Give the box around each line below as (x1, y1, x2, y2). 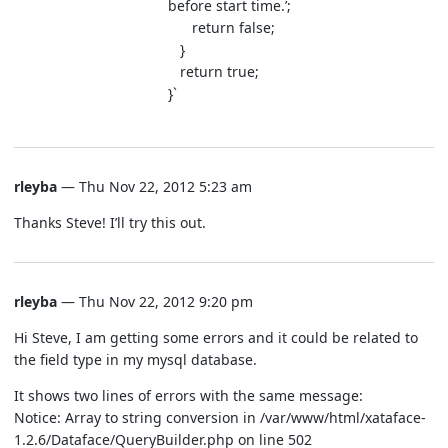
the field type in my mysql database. (14, 350, 257, 369)
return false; (168, 18, 275, 37)
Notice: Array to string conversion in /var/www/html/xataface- (14, 408, 426, 427)
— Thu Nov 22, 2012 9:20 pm (57, 292, 253, 311)
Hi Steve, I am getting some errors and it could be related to (14, 328, 418, 347)
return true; (168, 62, 259, 81)
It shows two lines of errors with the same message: (14, 386, 363, 405)
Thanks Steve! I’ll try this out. (14, 213, 206, 232)
